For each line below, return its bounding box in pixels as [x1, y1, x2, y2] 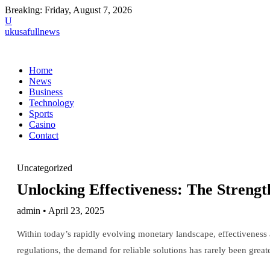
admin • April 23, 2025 [17, 206, 104, 216]
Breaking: [5, 5, 42, 15]
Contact [29, 130, 58, 140]
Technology [29, 98, 74, 108]
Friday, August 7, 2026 [45, 5, 132, 15]
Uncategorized [17, 163, 72, 173]
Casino [29, 119, 55, 130]
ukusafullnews [5, 27, 60, 37]
